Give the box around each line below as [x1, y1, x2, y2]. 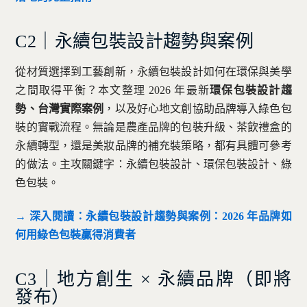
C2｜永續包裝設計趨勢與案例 [15, 31, 254, 51]
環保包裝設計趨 [210, 84, 292, 97]
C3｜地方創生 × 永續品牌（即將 [15, 269, 292, 290]
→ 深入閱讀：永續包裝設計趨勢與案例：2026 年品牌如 [15, 210, 292, 223]
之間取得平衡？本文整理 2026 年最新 [15, 84, 210, 97]
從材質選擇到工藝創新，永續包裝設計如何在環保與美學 [15, 66, 292, 78]
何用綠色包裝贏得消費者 [15, 229, 136, 241]
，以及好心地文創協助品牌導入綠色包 [103, 103, 292, 115]
